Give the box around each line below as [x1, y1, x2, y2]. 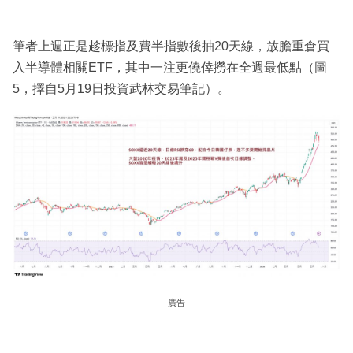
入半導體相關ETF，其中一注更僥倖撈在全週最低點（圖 [13, 60, 327, 74]
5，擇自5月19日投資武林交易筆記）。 [13, 81, 230, 95]
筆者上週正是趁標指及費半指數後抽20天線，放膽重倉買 [13, 39, 329, 53]
